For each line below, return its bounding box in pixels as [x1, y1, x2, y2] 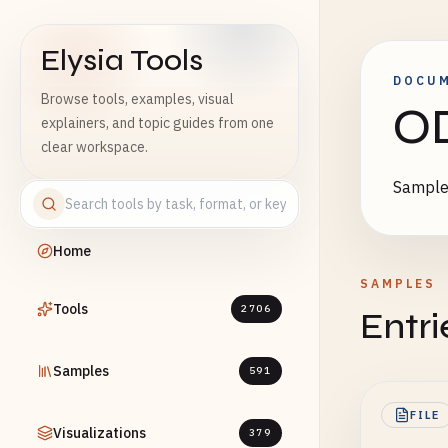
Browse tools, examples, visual [41, 90, 234, 108]
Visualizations [53, 424, 146, 442]
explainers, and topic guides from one [41, 114, 274, 132]
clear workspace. [41, 138, 148, 156]
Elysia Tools [41, 42, 203, 78]
